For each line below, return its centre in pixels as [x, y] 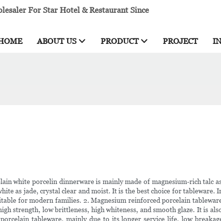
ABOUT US [57, 41]
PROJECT [180, 41]
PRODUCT [120, 41]
